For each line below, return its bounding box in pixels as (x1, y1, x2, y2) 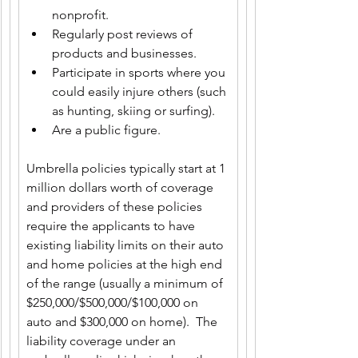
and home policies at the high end (26, 257, 225, 272)
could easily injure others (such (52, 84, 229, 99)
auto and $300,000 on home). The (26, 314, 221, 329)
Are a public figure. (52, 122, 161, 137)
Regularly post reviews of (52, 26, 196, 42)
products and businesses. (52, 46, 197, 61)
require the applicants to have (26, 218, 198, 233)
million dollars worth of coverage (26, 180, 217, 195)
